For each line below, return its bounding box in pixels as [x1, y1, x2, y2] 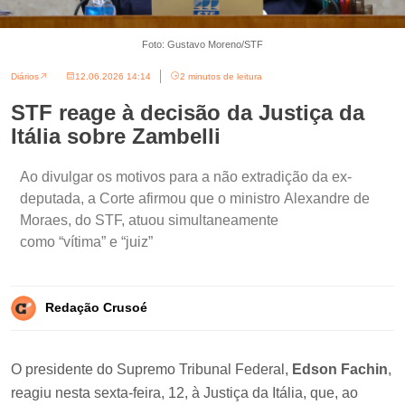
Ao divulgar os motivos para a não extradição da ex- [20, 168, 352, 184]
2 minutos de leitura [180, 71, 262, 81]
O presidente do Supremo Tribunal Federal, [11, 361, 292, 377]
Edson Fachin [292, 361, 388, 377]
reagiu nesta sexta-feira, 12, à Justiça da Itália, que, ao [11, 384, 358, 400]
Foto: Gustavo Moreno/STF [142, 38, 263, 50]
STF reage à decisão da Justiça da [11, 99, 364, 125]
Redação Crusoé [45, 300, 147, 316]
